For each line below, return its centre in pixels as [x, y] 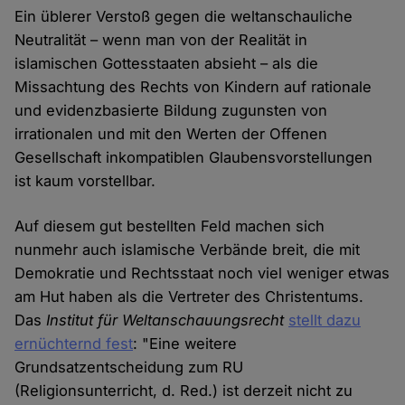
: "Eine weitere [185, 344]
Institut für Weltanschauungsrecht [165, 320]
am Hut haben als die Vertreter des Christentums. [189, 297]
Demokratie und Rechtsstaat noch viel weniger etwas [202, 273]
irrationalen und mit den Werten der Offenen [171, 134]
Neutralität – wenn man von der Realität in [161, 40]
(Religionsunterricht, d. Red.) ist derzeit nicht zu [184, 391]
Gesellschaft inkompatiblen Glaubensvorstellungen [194, 158]
